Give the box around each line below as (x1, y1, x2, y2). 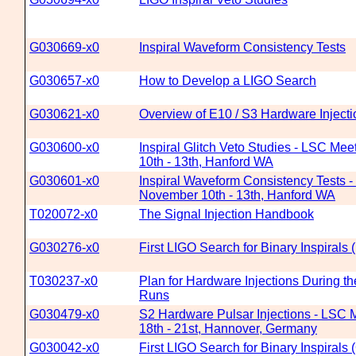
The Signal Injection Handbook (139, 207, 314, 221)
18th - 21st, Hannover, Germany (139, 322, 317, 335)
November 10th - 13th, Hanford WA (139, 188, 335, 202)
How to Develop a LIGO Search (139, 74, 316, 87)
